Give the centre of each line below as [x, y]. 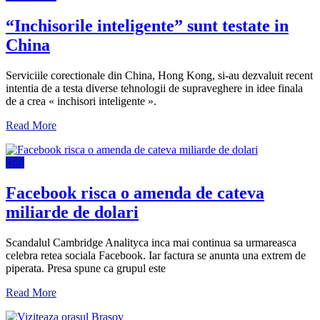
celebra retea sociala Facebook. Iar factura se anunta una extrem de [156, 255]
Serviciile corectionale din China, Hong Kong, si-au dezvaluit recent [159, 76]
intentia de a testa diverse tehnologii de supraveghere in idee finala [154, 89]
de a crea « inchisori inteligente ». [81, 101]
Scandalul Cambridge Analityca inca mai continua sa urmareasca [151, 242]
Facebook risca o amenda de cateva [135, 193]
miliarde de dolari [72, 212]
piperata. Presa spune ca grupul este [86, 268]
